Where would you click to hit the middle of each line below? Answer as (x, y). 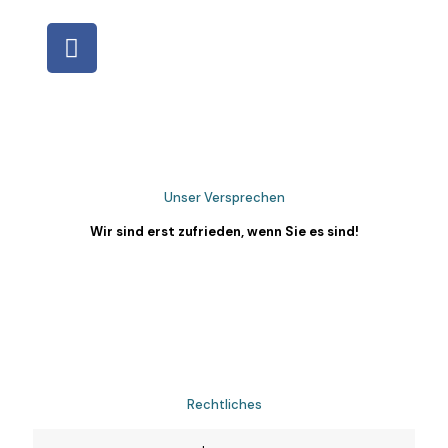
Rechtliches (224, 404)
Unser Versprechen (224, 197)
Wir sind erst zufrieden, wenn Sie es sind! (224, 231)
